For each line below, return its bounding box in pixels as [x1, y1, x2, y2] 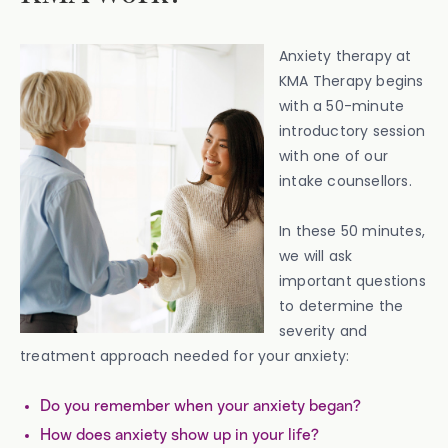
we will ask [279, 246, 353, 266]
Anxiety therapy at [279, 46, 412, 66]
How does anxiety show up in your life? [40, 427, 319, 443]
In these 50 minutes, [279, 221, 425, 241]
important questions [279, 271, 426, 291]
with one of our [279, 146, 388, 166]
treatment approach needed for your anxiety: [20, 346, 350, 366]
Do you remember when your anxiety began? [40, 398, 361, 414]
